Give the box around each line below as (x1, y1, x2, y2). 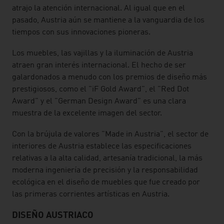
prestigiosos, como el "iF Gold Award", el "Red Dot (12, 85, 189, 93)
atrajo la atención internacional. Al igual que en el (12, 4, 185, 12)
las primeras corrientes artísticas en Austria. (12, 190, 169, 198)
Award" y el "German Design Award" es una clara (12, 97, 186, 105)
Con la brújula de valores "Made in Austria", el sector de (12, 130, 208, 138)
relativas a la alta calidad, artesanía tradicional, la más (12, 154, 202, 162)
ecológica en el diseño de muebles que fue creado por (12, 178, 200, 186)
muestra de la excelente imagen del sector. (12, 109, 162, 117)
